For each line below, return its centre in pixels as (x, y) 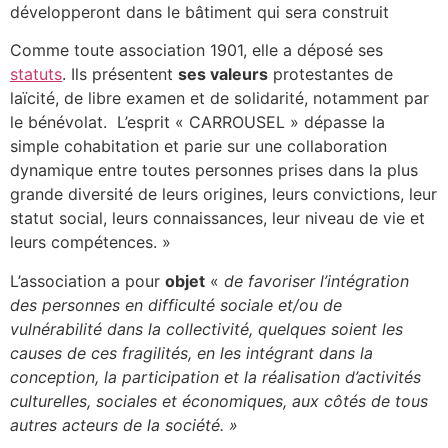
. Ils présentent (120, 74)
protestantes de (330, 74)
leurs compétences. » (90, 242)
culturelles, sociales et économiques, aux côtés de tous (219, 400)
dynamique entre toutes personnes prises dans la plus (214, 170)
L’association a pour (87, 280)
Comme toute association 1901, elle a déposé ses (196, 50)
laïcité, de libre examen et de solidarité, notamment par (219, 98)
